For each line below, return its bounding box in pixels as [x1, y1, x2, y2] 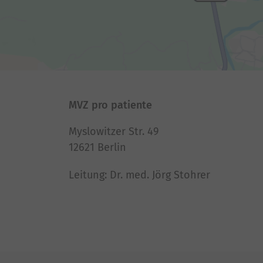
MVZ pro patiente [69, 99, 152, 112]
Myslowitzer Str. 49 [69, 125, 159, 138]
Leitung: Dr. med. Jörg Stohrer [69, 168, 210, 181]
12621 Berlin [69, 141, 126, 154]
